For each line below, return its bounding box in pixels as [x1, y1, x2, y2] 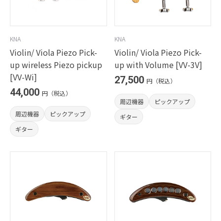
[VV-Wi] [10, 71, 37, 83]
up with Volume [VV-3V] [114, 59, 202, 71]
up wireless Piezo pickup [10, 59, 102, 71]
